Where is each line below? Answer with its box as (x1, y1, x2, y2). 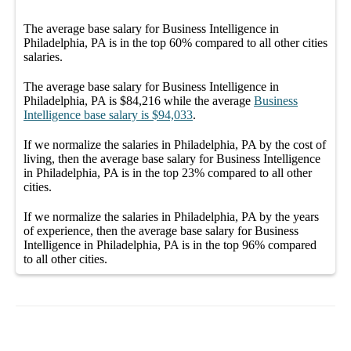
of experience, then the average (24, 223, 180, 237)
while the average (161, 93, 251, 107)
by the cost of (256, 137, 326, 151)
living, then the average (24, 151, 142, 165)
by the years (256, 209, 319, 223)
